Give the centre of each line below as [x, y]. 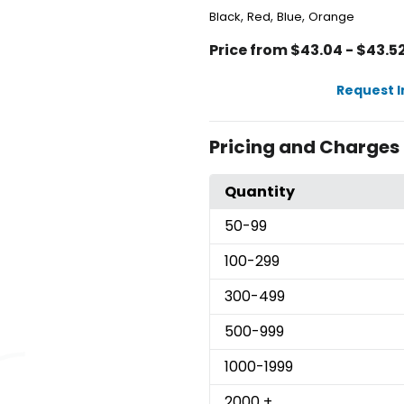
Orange [331, 17]
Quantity [259, 192]
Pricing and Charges [304, 147]
